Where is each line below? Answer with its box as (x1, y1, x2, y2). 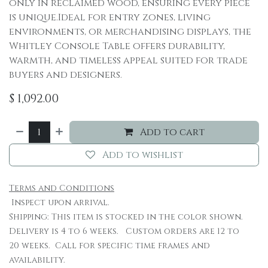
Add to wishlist (102, 148, 183, 162)
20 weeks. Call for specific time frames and (9, 240, 210, 251)
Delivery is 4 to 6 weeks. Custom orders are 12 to (9, 226, 239, 237)
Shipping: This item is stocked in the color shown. (9, 211, 245, 223)
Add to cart (140, 126, 205, 139)
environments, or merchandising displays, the (9, 25, 251, 38)
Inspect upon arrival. (9, 197, 114, 208)
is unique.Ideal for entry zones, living (9, 11, 211, 24)
